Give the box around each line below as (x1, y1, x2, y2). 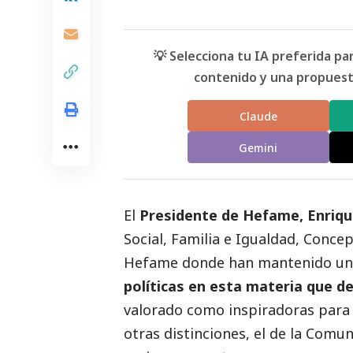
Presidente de (139, 206, 243, 225)
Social (124, 229, 163, 249)
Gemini (239, 139, 278, 155)
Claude (239, 108, 277, 124)
